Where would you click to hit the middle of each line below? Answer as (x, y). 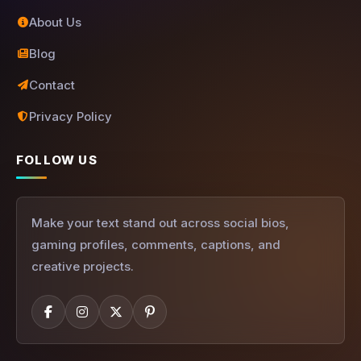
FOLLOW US (57, 160)
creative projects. (83, 266)
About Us (55, 22)
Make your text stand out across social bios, (160, 223)
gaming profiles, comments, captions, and (156, 245)
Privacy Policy (71, 116)
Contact (52, 85)
